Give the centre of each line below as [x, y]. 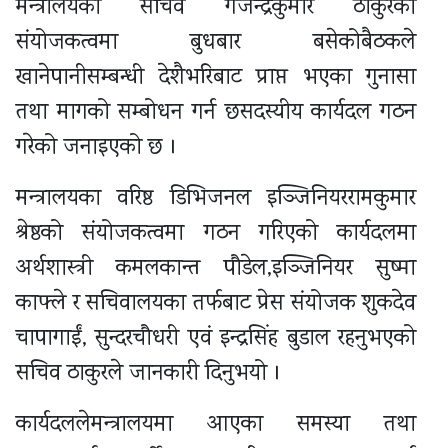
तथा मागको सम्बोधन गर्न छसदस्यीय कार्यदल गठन [216, 113]
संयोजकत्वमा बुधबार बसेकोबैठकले [216, 43]
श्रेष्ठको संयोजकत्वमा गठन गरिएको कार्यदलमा [216, 234]
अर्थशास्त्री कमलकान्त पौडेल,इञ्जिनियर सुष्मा [216, 269]
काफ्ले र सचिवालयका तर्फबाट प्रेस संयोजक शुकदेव [216, 304]
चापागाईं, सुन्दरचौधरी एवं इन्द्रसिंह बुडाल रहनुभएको [216, 339]
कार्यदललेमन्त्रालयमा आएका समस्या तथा [216, 425]
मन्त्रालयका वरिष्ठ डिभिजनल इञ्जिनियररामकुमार [216, 199]
